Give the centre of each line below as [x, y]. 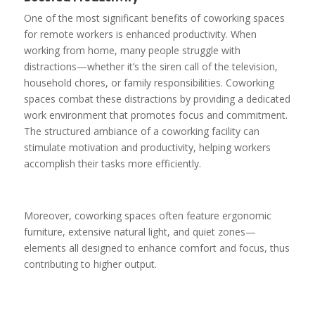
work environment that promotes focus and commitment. [155, 115]
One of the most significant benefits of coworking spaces [154, 18]
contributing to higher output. [90, 264]
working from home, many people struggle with [132, 50]
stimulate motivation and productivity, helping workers [147, 147]
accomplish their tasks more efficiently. [112, 163]
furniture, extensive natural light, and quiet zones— [140, 231]
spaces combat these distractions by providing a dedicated [157, 98]
